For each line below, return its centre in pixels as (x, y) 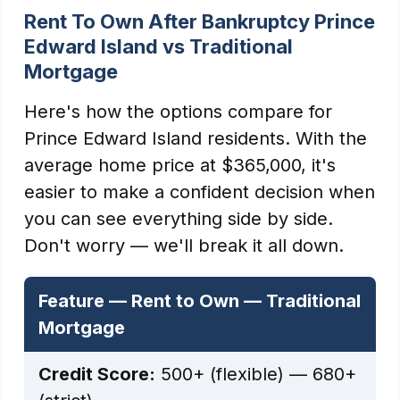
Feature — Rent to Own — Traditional (200, 301)
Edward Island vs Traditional (158, 46)
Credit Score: (97, 374)
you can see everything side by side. (179, 219)
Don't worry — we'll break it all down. (184, 246)
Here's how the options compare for (178, 112)
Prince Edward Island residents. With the (196, 138)
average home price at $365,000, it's (180, 165)
